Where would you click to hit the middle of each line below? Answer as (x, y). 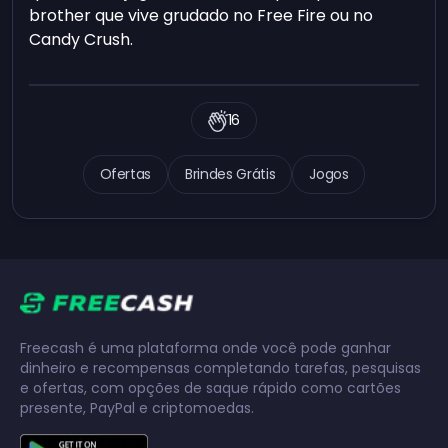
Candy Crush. (81, 40)
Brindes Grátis (230, 174)
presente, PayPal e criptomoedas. (137, 408)
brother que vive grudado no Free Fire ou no (201, 16)
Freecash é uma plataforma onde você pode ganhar (205, 348)
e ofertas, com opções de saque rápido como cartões (210, 388)
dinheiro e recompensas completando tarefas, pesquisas (220, 368)
